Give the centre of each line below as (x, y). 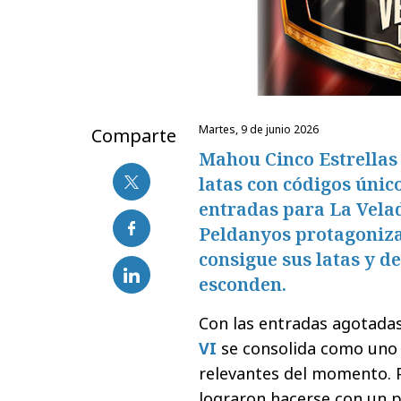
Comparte (134, 136)
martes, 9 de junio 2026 (264, 130)
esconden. (243, 285)
